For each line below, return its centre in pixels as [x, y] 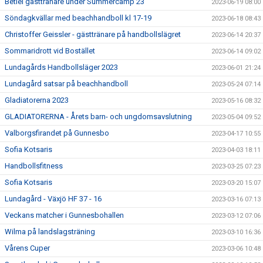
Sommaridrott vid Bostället [50, 51]
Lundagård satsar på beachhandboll [66, 84]
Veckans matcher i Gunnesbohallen [64, 215]
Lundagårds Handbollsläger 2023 [61, 68]
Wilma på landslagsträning [50, 232]
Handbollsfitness [34, 166]
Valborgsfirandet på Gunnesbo [57, 133]
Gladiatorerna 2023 [37, 100]
